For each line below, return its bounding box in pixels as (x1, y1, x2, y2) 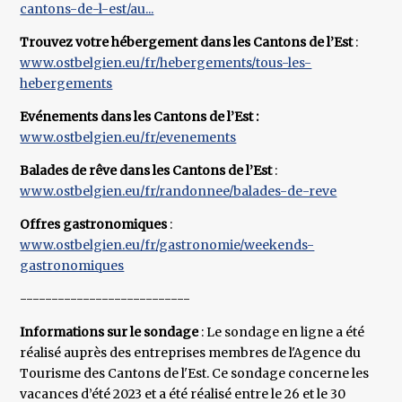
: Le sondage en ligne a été (201, 324, 365, 341)
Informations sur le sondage (20, 324, 202, 341)
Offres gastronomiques (20, 216, 168, 233)
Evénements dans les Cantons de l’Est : (20, 109, 259, 126)
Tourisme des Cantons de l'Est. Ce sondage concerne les (20, 365, 370, 382)
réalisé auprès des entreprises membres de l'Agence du (20, 345, 362, 362)
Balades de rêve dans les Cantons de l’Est (20, 162, 273, 179)
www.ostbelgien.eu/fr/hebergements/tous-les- (20, 55, 312, 72)
